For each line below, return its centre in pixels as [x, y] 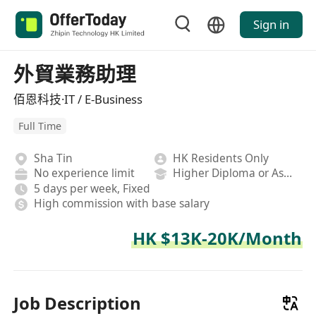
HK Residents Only [221, 158]
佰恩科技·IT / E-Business [78, 99]
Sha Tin [53, 158]
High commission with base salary [121, 203]
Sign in [271, 25]
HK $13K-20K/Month [217, 238]
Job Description [78, 303]
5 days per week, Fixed [92, 188]
